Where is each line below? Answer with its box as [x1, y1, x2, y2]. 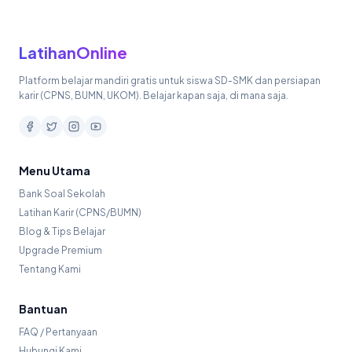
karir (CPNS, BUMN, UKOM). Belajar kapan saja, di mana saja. [19, 90, 288, 101]
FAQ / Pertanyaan [19, 326, 97, 338]
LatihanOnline [19, 42, 127, 62]
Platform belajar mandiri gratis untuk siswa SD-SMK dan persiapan [19, 75, 321, 86]
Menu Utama [19, 163, 90, 178]
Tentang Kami [19, 263, 81, 275]
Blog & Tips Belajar [19, 225, 105, 237]
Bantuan [19, 302, 68, 316]
